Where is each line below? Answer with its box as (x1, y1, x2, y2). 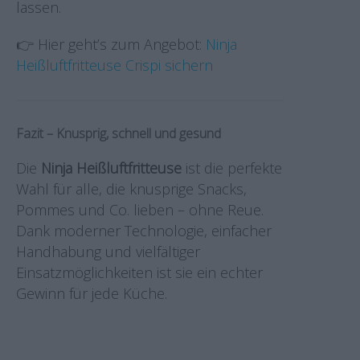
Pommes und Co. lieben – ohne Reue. (16, 200, 264, 219)
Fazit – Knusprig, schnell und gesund (16, 125, 221, 142)
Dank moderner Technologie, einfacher (16, 221, 272, 240)
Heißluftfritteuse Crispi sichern (16, 55, 213, 75)
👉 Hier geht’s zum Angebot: (16, 35, 206, 54)
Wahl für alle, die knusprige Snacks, (16, 179, 247, 198)
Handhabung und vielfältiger (16, 242, 200, 261)
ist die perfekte (182, 158, 282, 178)
